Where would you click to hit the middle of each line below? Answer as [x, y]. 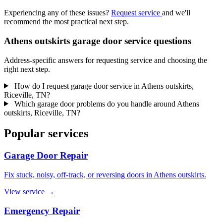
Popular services [46, 134]
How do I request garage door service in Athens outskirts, [103, 86]
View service [25, 192]
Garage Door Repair [46, 156]
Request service [137, 13]
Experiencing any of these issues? [57, 13]
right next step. [27, 69]
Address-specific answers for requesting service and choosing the [106, 60]
